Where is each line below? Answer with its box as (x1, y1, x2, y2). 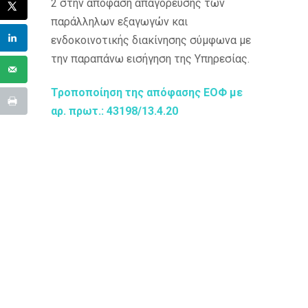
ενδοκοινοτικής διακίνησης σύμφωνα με (51, 34, 251, 47)
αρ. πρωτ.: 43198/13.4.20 (51, 104, 178, 118)
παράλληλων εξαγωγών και (51, 15, 188, 28)
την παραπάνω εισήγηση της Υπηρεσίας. (51, 52, 250, 65)
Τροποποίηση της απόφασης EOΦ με (51, 86, 243, 99)
